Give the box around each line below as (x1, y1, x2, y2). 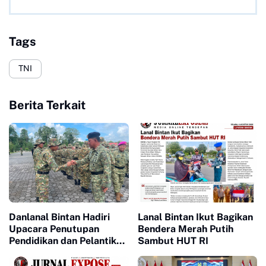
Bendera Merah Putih (137, 223, 233, 235)
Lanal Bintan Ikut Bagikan (137, 211, 253, 223)
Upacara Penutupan (9, 223, 99, 235)
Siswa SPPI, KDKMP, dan (9, 246, 119, 258)
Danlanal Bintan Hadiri (9, 211, 110, 223)
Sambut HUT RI (137, 235, 208, 246)
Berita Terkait (9, 97, 85, 112)
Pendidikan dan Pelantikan (9, 235, 127, 246)
